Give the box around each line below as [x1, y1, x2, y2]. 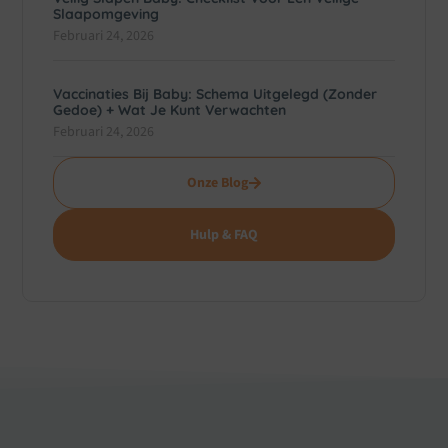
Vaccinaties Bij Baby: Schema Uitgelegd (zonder [53, 84, 378, 103]
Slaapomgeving [53, 4, 160, 23]
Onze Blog [186, 172, 248, 193]
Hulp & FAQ [190, 224, 258, 245]
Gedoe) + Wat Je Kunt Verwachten [53, 100, 287, 119]
